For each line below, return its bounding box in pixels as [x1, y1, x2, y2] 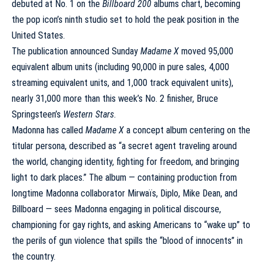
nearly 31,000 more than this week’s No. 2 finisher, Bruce [12, 93, 218, 104]
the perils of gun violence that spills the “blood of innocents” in [12, 235, 243, 246]
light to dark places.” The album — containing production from [12, 172, 237, 183]
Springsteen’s [12, 109, 63, 120]
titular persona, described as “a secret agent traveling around [12, 140, 237, 151]
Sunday [109, 46, 140, 57]
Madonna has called [12, 125, 85, 136]
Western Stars [63, 109, 114, 120]
